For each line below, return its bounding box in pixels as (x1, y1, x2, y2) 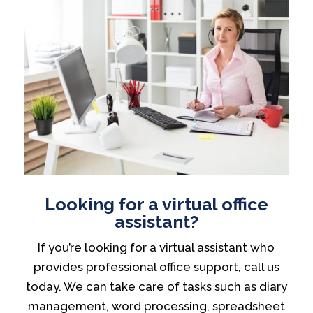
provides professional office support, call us (33, 259, 279, 274)
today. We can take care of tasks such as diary (25, 279, 287, 293)
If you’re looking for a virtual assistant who (38, 240, 275, 254)
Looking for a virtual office (44, 193, 268, 214)
